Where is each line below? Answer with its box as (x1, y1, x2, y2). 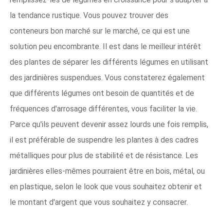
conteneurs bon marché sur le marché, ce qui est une (10, 26, 190, 36)
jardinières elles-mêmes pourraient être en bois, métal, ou (10, 166, 205, 176)
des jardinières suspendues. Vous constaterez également (10, 73, 205, 82)
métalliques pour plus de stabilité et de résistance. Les (10, 151, 198, 160)
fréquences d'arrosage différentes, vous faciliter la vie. (10, 104, 197, 113)
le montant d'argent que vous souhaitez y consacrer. (10, 198, 188, 207)
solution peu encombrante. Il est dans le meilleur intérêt (10, 42, 201, 51)
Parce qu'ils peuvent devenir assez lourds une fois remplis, (10, 120, 208, 129)
